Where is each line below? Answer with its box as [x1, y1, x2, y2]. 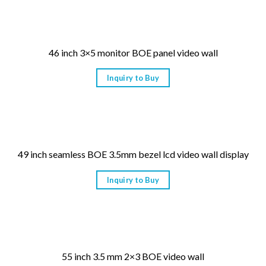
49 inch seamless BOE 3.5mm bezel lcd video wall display [17, 148, 249, 160]
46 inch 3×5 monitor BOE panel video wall [48, 46, 218, 58]
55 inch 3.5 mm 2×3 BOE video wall [62, 250, 204, 262]
